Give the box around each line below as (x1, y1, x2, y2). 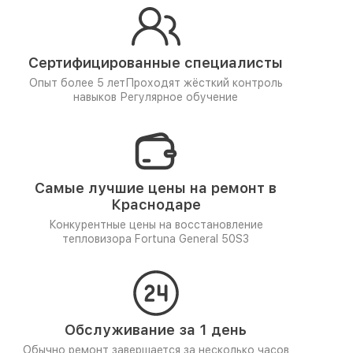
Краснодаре (110, 196, 201, 213)
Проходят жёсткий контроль (124, 76, 283, 89)
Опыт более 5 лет (28, 76, 125, 89)
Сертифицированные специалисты (28, 54, 283, 71)
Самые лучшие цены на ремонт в (35, 180, 277, 196)
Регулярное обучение (120, 91, 238, 103)
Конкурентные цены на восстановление (48, 218, 263, 231)
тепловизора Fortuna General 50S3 (62, 232, 249, 245)
